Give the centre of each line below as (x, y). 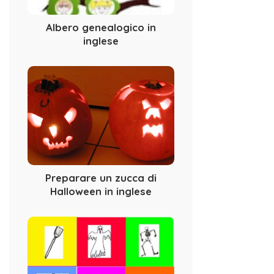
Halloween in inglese (101, 191)
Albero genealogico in (101, 28)
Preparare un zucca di (101, 178)
